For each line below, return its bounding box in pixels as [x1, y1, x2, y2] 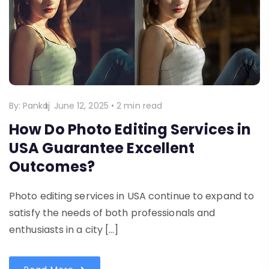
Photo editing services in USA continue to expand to [9, 189, 255, 203]
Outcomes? [9, 156, 95, 177]
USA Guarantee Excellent [9, 138, 195, 158]
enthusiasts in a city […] [9, 222, 119, 237]
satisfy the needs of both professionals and [9, 205, 216, 220]
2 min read [116, 99, 163, 112]
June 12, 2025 [53, 99, 109, 112]
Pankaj [23, 99, 50, 112]
